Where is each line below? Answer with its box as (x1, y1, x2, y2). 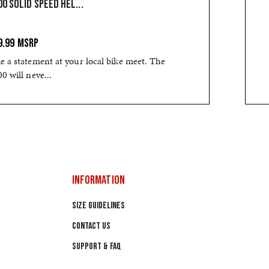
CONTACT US (71, 220, 110, 232)
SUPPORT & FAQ (71, 240, 121, 252)
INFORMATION (71, 173, 125, 187)
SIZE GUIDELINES (71, 200, 125, 211)
